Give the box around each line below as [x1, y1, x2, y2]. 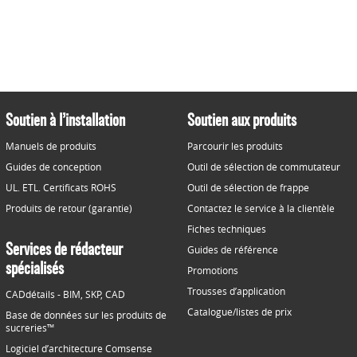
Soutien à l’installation [6, 114, 125, 129]
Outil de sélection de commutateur [187, 160, 340, 173]
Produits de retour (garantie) [6, 202, 132, 214]
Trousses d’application [187, 284, 285, 297]
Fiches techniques [187, 222, 266, 235]
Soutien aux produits [187, 114, 296, 129]
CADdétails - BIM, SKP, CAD [6, 288, 125, 300]
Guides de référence [187, 243, 278, 256]
